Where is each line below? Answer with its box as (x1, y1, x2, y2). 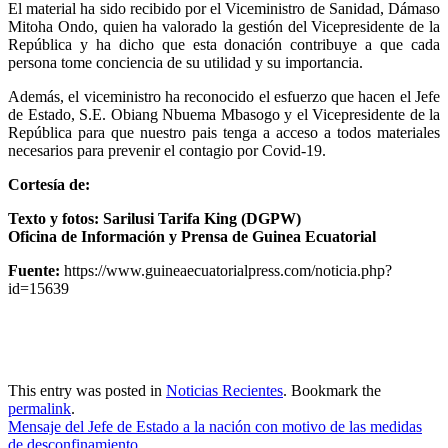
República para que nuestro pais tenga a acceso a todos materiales (8, 124, 440, 141)
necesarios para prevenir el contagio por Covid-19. (8, 142, 326, 159)
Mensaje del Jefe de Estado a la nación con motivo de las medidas (8, 418, 422, 435)
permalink (8, 400, 71, 417)
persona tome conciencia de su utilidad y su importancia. (8, 54, 363, 71)
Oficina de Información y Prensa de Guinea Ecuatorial (8, 228, 376, 245)
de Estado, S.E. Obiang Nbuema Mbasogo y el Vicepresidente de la (8, 106, 440, 123)
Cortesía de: (8, 176, 90, 193)
